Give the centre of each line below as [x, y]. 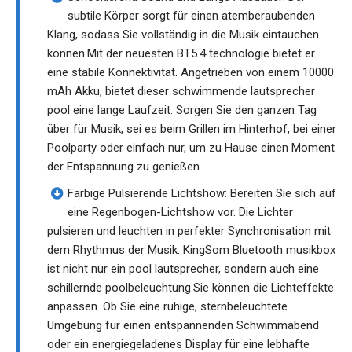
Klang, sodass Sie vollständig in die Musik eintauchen [183, 35]
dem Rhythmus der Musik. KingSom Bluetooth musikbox [191, 250]
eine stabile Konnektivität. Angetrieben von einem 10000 [191, 73]
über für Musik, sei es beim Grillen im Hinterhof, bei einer [192, 129]
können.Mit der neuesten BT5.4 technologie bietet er [181, 54]
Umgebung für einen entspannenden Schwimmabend [183, 326]
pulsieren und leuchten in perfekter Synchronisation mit [189, 231]
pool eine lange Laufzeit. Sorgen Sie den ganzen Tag [182, 110]
